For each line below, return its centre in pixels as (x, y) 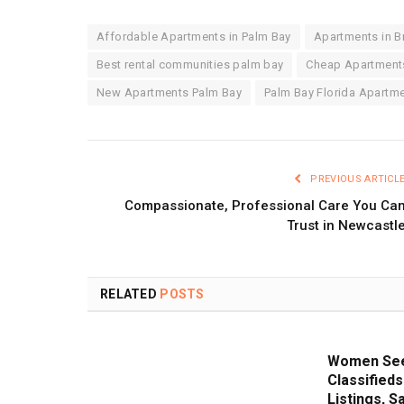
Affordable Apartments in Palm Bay (194, 36)
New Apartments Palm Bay (169, 92)
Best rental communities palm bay (190, 64)
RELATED (130, 294)
